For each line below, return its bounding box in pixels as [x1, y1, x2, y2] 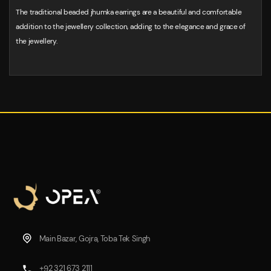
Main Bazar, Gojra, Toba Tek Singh [38, 233, 151, 244]
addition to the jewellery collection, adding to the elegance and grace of [16, 22, 246, 32]
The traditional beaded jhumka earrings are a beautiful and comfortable [16, 7, 242, 18]
